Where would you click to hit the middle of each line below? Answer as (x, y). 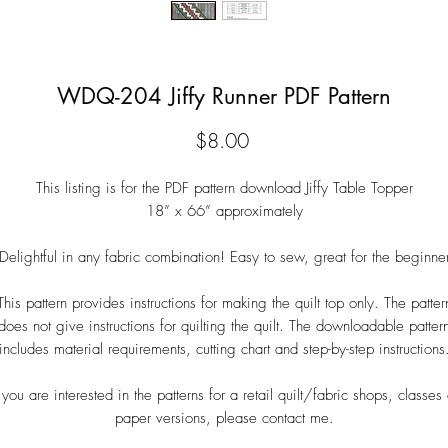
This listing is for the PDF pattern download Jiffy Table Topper (224, 188)
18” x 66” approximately (224, 211)
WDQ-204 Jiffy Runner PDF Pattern (224, 96)
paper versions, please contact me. (224, 418)
